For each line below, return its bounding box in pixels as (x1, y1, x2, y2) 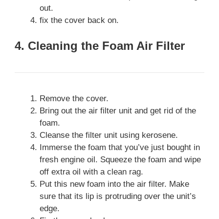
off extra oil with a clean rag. (40, 167, 143, 176)
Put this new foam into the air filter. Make (40, 179, 189, 189)
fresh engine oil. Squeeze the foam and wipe (40, 154, 201, 164)
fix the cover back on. (40, 16, 119, 25)
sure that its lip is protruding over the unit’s (40, 191, 196, 201)
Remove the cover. (40, 93, 109, 103)
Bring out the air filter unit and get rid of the (40, 106, 196, 115)
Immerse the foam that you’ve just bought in (40, 142, 200, 152)
